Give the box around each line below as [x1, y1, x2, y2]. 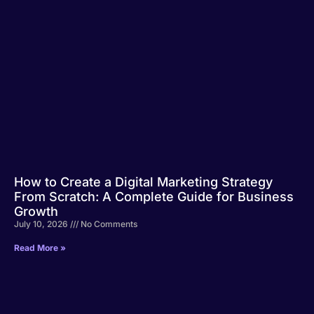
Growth [14, 204, 58, 219]
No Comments [78, 219, 137, 229]
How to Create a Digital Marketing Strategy [14, 175, 273, 189]
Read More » [14, 243, 66, 253]
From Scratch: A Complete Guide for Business [14, 189, 294, 204]
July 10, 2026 [14, 219, 70, 229]
